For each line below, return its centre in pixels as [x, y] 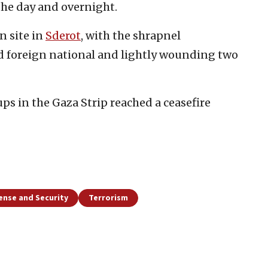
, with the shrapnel [131, 35]
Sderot [63, 35]
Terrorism [108, 198]
